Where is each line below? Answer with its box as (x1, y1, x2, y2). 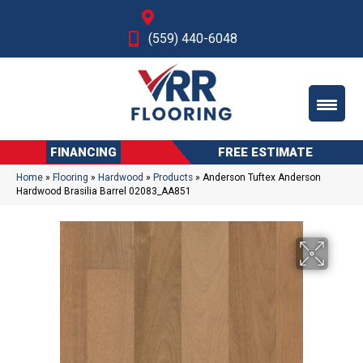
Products (153, 171, 193, 183)
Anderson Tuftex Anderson (203, 171, 321, 183)
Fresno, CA (160, 10, 222, 25)
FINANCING (50, 144, 117, 160)
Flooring (53, 171, 88, 183)
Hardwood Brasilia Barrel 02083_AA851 (16, 185, 191, 197)
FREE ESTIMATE (217, 144, 313, 160)
